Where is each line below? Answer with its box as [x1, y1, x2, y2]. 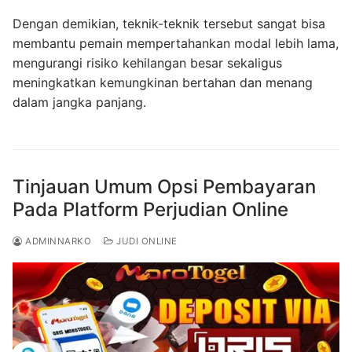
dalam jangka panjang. [13, 93, 146, 110]
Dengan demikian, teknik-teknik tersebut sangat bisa [13, 15, 325, 31]
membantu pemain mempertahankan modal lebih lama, [13, 35, 339, 51]
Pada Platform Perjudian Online [13, 197, 288, 221]
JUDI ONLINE [113, 235, 178, 247]
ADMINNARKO [22, 235, 91, 247]
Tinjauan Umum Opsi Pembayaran [13, 174, 316, 198]
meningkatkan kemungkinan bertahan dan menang [13, 74, 313, 90]
